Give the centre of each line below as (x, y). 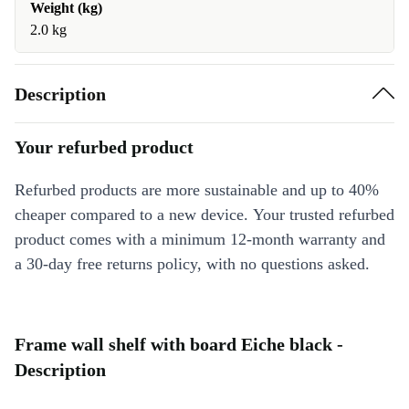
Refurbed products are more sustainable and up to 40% (197, 190)
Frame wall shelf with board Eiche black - (179, 344)
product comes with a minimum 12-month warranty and (200, 239)
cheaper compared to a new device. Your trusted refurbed (204, 215)
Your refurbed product (104, 147)
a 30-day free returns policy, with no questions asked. (192, 264)
